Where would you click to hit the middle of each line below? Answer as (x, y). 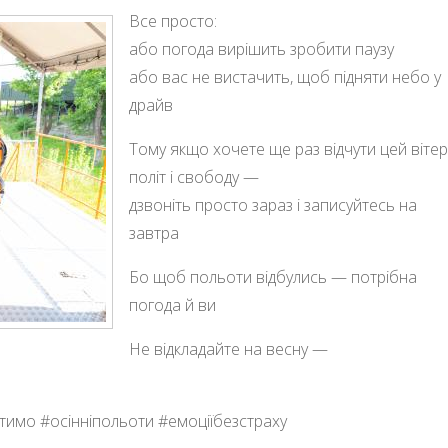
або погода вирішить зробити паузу (261, 48)
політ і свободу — (194, 176)
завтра (154, 232)
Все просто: (173, 20)
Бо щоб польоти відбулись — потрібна (273, 276)
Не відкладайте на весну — (228, 348)
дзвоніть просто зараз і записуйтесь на (273, 204)
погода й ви (172, 304)
